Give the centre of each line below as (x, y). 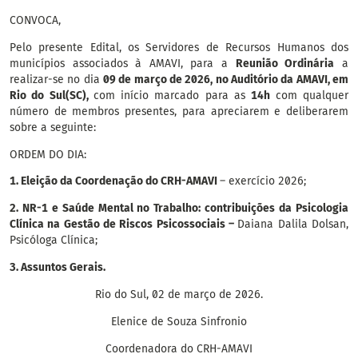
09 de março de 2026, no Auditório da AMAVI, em (226, 79)
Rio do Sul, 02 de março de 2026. (179, 294)
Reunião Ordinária (285, 63)
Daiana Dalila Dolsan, (293, 225)
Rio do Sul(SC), (51, 95)
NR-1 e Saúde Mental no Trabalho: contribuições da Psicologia (185, 209)
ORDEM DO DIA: (48, 154)
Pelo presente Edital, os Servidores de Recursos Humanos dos (179, 47)
